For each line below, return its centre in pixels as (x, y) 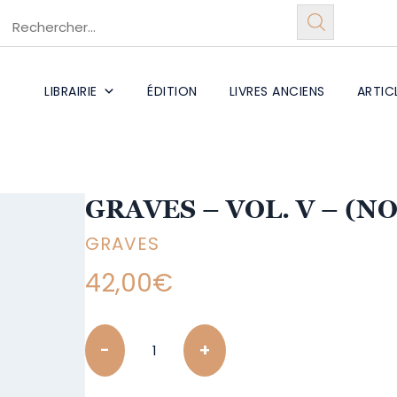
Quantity (115, 334)
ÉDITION (172, 91)
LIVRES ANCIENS (277, 91)
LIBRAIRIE (71, 91)
